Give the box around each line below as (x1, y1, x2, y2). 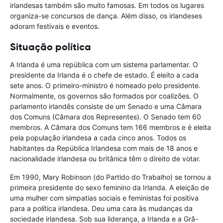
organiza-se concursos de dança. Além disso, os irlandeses (10, 11, 202, 20)
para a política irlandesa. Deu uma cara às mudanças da (10, 204, 193, 213)
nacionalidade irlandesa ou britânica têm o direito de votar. (10, 154, 201, 163)
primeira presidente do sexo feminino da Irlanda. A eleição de (10, 183, 209, 192)
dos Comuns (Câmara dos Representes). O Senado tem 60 (10, 112, 201, 121)
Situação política (10, 40, 91, 54)
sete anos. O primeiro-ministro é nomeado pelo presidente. (10, 81, 201, 90)
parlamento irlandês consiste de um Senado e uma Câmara (10, 102, 202, 111)
